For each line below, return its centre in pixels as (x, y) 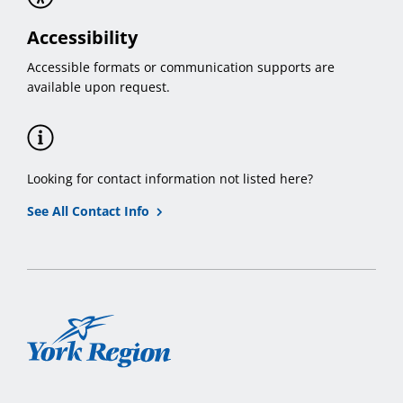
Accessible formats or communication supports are (181, 67)
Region (49, 378)
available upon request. (99, 87)
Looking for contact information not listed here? (170, 179)
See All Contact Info (88, 211)
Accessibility (82, 38)
